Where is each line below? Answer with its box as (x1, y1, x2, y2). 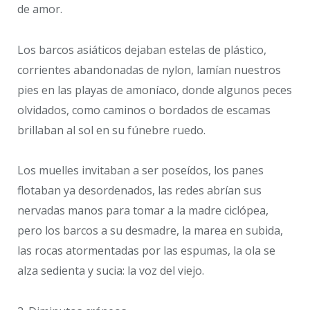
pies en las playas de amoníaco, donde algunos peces (17, 82, 292, 98)
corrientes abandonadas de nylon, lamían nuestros (17, 62, 281, 77)
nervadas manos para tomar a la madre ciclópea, (17, 203, 268, 219)
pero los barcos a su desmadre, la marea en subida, (17, 223, 283, 239)
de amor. (17, 1, 62, 17)
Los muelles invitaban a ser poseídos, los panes (17, 163, 264, 179)
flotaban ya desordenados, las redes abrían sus (17, 183, 262, 199)
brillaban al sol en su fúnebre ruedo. (17, 122, 206, 138)
